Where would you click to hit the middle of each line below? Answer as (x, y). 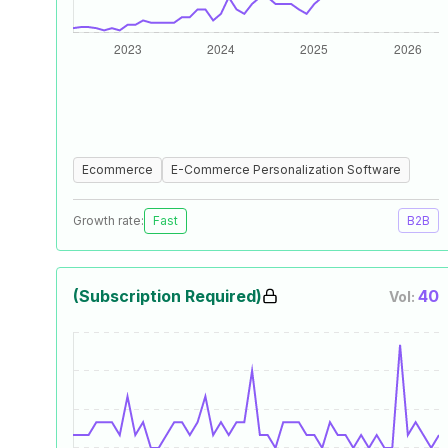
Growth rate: (108, 220)
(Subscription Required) (167, 296)
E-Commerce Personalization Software (286, 169)
